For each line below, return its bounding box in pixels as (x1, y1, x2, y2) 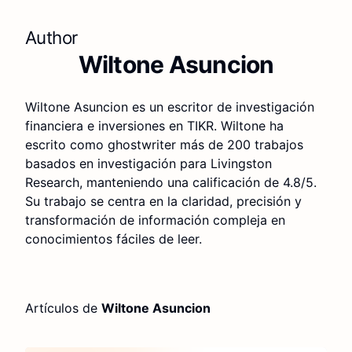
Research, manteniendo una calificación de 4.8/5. (25, 174, 317, 190)
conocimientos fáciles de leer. (25, 231, 202, 247)
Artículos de (25, 300, 101, 316)
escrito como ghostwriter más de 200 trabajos (25, 137, 303, 152)
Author (25, 27, 78, 48)
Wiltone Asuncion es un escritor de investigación (25, 99, 314, 115)
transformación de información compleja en (25, 212, 285, 228)
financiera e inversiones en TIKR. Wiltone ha (25, 118, 284, 134)
